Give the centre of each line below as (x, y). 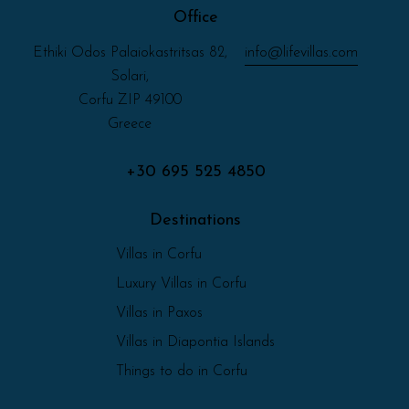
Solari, (130, 76)
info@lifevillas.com (302, 52)
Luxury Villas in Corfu (181, 284)
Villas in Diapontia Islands (195, 343)
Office (195, 17)
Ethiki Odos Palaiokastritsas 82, (130, 52)
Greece (130, 124)
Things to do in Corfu (182, 372)
